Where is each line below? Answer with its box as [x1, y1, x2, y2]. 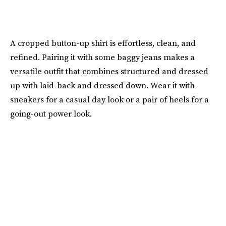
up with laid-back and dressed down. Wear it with [10, 80, 195, 91]
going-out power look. [10, 108, 92, 119]
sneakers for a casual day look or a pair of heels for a [10, 94, 209, 105]
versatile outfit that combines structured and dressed [10, 66, 208, 77]
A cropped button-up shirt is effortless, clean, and [10, 37, 196, 48]
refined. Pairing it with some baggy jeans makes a [10, 51, 195, 63]
